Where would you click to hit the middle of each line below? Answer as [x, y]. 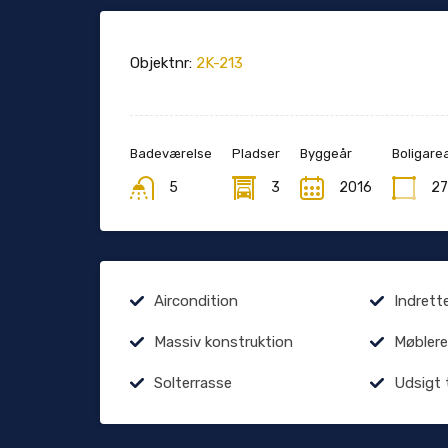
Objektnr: [161, 63]
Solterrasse [193, 383]
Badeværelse [171, 154]
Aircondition [196, 301]
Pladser [256, 154]
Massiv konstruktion [223, 342]
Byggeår [326, 154]
